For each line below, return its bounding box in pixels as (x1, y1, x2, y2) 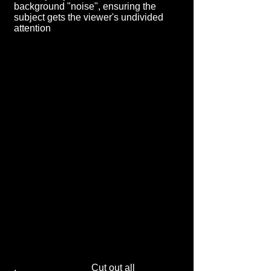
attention (14, 23, 51, 33)
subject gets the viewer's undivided (14, 12, 163, 22)
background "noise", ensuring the (14, 1, 156, 11)
